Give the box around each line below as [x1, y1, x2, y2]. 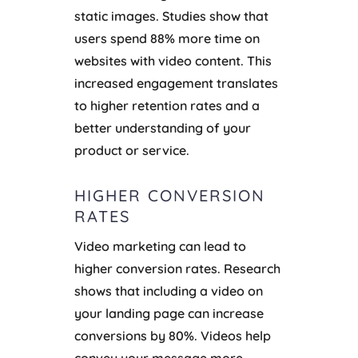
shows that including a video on [74, 283, 263, 300]
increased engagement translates [74, 75, 278, 92]
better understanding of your [74, 120, 251, 137]
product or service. [74, 142, 189, 159]
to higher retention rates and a [74, 97, 260, 114]
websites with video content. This [74, 53, 272, 70]
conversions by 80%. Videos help [74, 328, 271, 344]
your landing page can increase [74, 305, 264, 322]
